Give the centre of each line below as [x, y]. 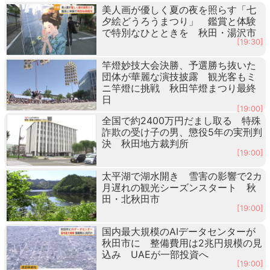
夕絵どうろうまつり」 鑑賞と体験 [179, 21]
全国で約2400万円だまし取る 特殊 [181, 120]
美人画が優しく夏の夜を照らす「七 [179, 9]
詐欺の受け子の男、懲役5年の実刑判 [182, 132]
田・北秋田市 [130, 199]
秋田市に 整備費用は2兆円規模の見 [182, 243]
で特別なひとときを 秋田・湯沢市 [179, 32]
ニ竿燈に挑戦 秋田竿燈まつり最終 [179, 88]
